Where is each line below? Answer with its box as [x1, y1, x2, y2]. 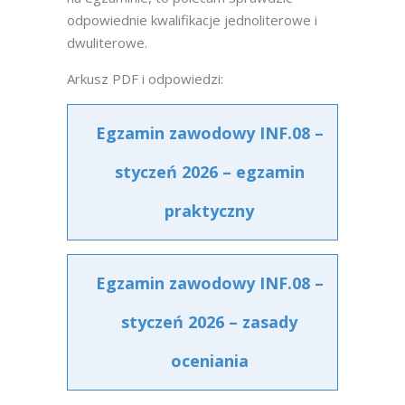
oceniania [170, 350, 249, 372]
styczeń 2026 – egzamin [114, 161, 305, 183]
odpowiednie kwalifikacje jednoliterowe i [67, 11, 317, 29]
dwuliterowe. [67, 33, 147, 52]
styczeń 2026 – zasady [121, 311, 297, 333]
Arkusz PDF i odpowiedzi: [67, 70, 223, 88]
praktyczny [165, 200, 254, 221]
